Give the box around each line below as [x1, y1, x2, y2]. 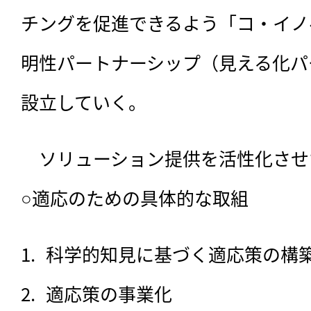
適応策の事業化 [46, 280, 172, 307]
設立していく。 [21, 89, 146, 115]
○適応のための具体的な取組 [21, 185, 249, 211]
